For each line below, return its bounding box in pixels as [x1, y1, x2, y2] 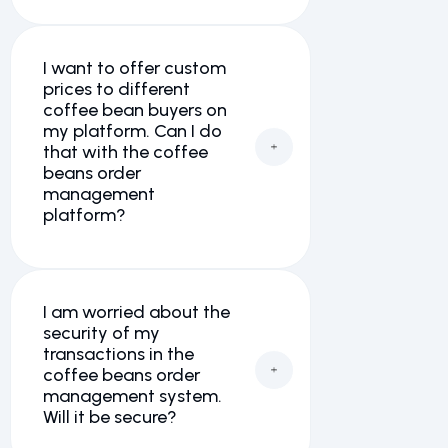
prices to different [43, 78, 190, 100]
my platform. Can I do [43, 120, 222, 142]
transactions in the [43, 343, 194, 365]
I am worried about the [43, 301, 230, 323]
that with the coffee [43, 141, 208, 163]
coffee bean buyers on [43, 99, 227, 121]
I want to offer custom [43, 57, 226, 79]
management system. [43, 385, 222, 407]
